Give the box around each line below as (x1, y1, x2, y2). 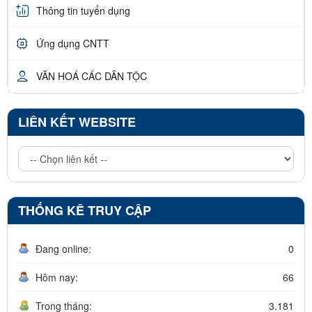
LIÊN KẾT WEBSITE (18, 113, 136, 132)
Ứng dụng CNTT (36, 36, 109, 50)
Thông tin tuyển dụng (36, 3, 130, 17)
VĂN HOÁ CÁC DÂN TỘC (36, 68, 147, 83)
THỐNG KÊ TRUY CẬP (18, 201, 151, 220)
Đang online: (36, 242, 91, 256)
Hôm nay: (36, 270, 78, 285)
